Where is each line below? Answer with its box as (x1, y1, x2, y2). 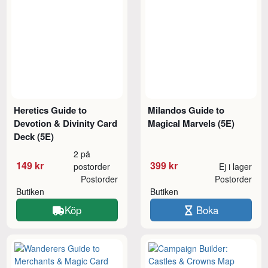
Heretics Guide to (14, 103, 87, 117)
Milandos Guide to (148, 103, 225, 117)
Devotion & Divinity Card (14, 117, 118, 130)
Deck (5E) (14, 130, 54, 144)
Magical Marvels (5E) (148, 117, 235, 130)
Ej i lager (218, 160, 252, 173)
